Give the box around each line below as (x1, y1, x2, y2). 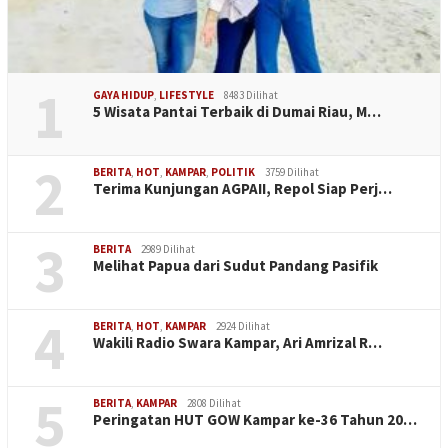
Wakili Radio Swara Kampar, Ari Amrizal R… (93, 332, 382, 352)
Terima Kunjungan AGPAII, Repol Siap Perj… (93, 178, 392, 198)
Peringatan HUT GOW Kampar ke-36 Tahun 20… (93, 409, 417, 429)
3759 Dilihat (265, 164, 319, 179)
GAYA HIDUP (93, 87, 154, 102)
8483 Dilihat (224, 87, 278, 102)
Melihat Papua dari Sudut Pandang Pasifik (93, 255, 378, 275)
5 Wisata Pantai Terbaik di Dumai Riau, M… (93, 101, 381, 121)
